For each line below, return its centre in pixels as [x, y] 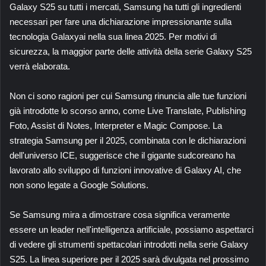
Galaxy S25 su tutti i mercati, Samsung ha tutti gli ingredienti [125, 7]
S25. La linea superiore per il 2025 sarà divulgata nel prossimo [129, 259]
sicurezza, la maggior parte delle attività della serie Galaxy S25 [131, 51]
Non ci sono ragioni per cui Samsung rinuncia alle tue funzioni [128, 96]
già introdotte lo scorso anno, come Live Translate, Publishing [128, 110]
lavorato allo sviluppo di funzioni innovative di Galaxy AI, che [125, 170]
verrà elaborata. [40, 66]
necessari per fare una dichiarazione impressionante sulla [121, 21]
